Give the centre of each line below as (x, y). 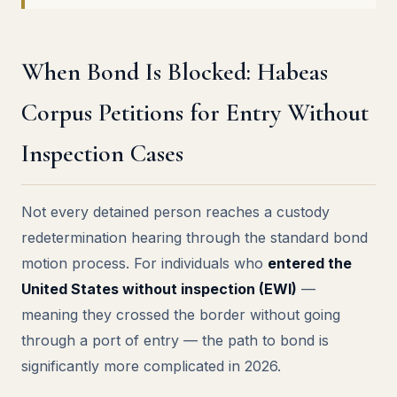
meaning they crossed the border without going (181, 315)
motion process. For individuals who (144, 263)
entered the (310, 263)
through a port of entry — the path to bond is (175, 340)
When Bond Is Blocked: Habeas (175, 72)
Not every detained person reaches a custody (175, 212)
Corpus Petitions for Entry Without (195, 113)
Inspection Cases (102, 153)
